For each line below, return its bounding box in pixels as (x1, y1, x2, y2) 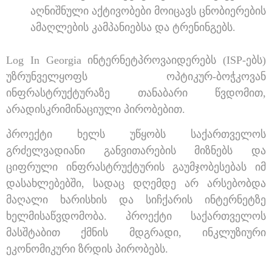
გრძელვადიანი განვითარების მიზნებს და (6, 144, 266, 157)
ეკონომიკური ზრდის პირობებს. (6, 243, 168, 256)
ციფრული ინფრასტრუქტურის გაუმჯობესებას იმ (6, 161, 266, 174)
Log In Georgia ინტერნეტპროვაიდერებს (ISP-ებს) (6, 53, 266, 66)
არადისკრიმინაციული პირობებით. (6, 103, 185, 115)
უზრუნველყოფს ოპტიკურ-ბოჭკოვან (6, 70, 266, 83)
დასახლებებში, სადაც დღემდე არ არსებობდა (6, 177, 266, 190)
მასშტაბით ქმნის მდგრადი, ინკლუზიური (6, 226, 266, 239)
